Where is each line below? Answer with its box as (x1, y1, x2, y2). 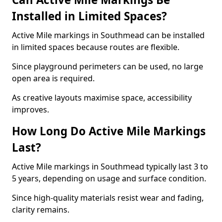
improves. (12, 104, 49, 115)
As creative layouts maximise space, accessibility (12, 92, 192, 103)
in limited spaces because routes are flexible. (12, 42, 179, 53)
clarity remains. (12, 204, 69, 215)
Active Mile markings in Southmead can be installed (12, 30, 205, 41)
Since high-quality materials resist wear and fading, (12, 192, 204, 203)
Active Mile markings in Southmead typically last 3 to (12, 161, 208, 172)
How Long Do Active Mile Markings (12, 123, 206, 139)
